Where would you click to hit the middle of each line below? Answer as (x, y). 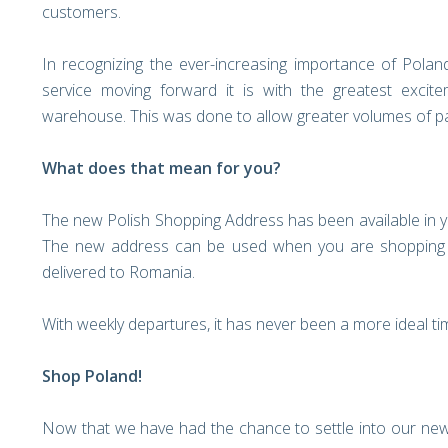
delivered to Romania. (118, 272)
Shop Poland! (92, 376)
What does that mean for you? (161, 168)
